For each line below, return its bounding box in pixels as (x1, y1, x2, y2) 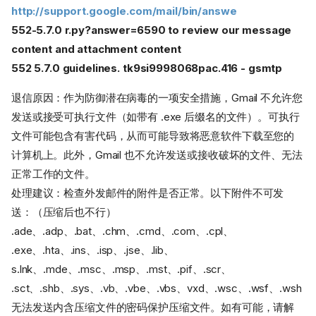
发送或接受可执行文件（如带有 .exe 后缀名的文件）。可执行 (11, 110, 300, 124)
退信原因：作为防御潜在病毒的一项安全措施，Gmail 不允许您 (11, 91, 303, 105)
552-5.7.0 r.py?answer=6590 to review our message (11, 23, 292, 37)
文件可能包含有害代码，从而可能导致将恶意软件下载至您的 (11, 129, 295, 143)
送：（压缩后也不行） (11, 205, 116, 219)
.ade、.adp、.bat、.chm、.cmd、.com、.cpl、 (11, 224, 234, 238)
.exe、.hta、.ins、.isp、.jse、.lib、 (11, 243, 174, 257)
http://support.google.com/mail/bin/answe (11, 4, 237, 18)
